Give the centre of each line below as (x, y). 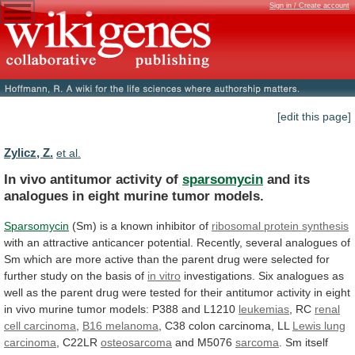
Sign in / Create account (309, 6)
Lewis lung (319, 325)
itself (317, 342)
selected (292, 259)
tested (165, 292)
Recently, (219, 242)
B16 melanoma (120, 325)
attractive (66, 242)
